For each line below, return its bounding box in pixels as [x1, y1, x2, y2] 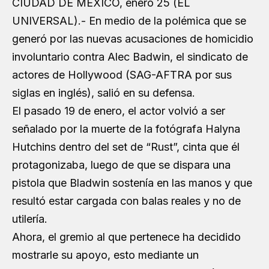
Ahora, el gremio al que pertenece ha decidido [12, 230, 241, 243]
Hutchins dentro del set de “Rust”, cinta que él [12, 140, 240, 153]
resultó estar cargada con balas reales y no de [12, 194, 241, 207]
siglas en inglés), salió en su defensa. [12, 86, 195, 99]
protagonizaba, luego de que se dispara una [12, 158, 231, 171]
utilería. [12, 212, 47, 225]
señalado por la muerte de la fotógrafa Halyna [12, 122, 240, 135]
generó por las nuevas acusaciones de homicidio [12, 32, 253, 45]
